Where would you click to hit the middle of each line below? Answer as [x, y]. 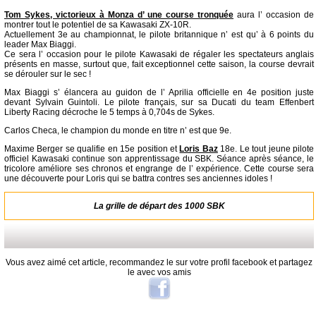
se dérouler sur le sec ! [48, 74]
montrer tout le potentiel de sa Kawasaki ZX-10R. [98, 25]
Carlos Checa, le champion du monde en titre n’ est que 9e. [118, 131]
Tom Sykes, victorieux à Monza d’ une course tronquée [119, 15]
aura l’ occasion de [274, 15]
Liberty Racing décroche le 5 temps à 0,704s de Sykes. [109, 113]
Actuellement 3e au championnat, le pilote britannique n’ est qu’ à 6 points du [159, 35]
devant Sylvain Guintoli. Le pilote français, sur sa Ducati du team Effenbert [159, 103]
